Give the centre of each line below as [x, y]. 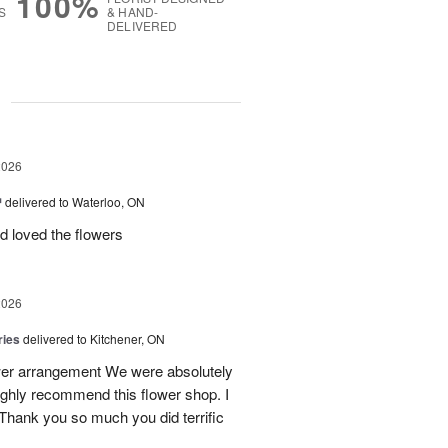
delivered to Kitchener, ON [94, 339]
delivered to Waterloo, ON [75, 202]
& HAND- [132, 12]
